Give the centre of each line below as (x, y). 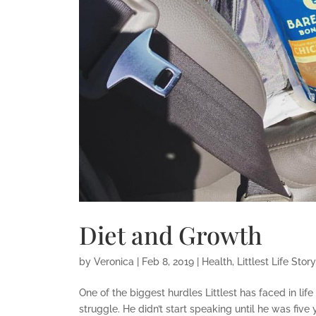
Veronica (114, 261)
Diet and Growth (170, 234)
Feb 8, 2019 (168, 261)
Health (217, 261)
